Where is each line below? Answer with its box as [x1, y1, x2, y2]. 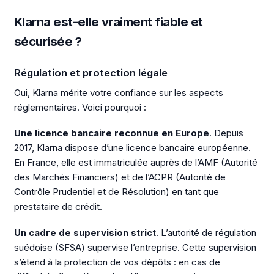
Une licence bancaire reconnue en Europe [13, 127, 209, 139]
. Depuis [209, 127, 243, 139]
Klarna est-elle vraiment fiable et [13, 13, 203, 29]
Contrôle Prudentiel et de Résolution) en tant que [13, 186, 219, 198]
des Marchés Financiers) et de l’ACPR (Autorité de [13, 171, 226, 183]
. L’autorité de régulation [155, 227, 256, 239]
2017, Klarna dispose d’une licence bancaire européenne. [13, 142, 251, 154]
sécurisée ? [13, 33, 81, 49]
